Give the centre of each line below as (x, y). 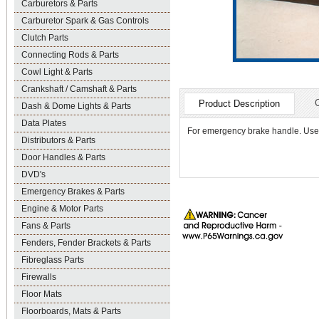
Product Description (239, 104)
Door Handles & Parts (63, 157)
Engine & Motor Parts (62, 209)
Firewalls (39, 277)
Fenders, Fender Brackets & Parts (86, 243)
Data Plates (44, 123)
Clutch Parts (45, 38)
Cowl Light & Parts (57, 72)
